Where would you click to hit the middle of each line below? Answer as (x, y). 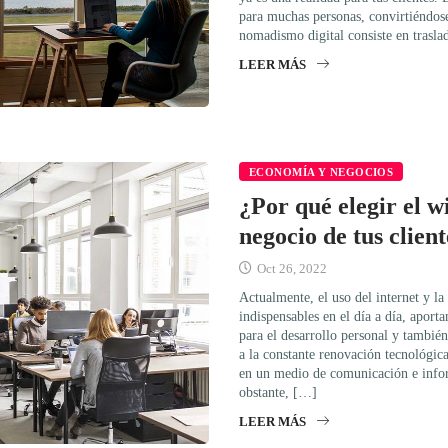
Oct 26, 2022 (290, 268)
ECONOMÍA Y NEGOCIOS (321, 171)
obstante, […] (278, 392)
